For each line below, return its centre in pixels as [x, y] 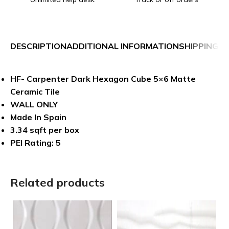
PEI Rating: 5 [36, 142]
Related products [58, 182]
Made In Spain [38, 117]
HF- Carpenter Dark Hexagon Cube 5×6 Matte [103, 78]
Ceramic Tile [35, 91]
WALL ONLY [34, 104]
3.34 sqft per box [45, 130]
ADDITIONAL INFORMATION [123, 46]
